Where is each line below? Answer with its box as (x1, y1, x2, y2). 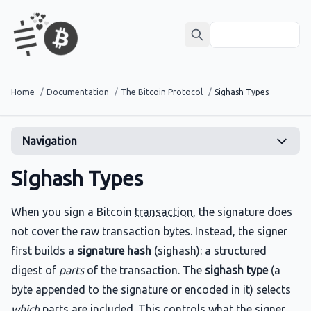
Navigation (22, 135, 77, 147)
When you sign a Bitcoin (11, 205, 135, 218)
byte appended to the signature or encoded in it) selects (11, 283, 291, 296)
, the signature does (193, 205, 292, 218)
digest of (11, 264, 59, 276)
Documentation (47, 87, 109, 96)
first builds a (11, 244, 77, 257)
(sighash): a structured (151, 244, 267, 257)
